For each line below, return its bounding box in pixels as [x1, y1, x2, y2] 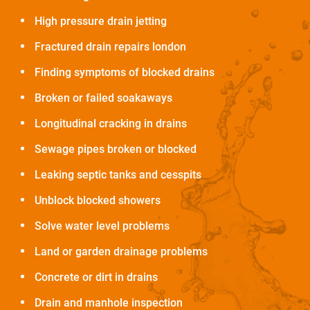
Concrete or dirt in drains [35, 271, 158, 284]
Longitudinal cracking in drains [35, 117, 187, 131]
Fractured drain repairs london [35, 40, 186, 54]
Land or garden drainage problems [35, 245, 208, 259]
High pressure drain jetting [35, 15, 167, 28]
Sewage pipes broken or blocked [35, 143, 197, 156]
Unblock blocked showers [35, 194, 161, 208]
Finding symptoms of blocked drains [35, 66, 215, 80]
